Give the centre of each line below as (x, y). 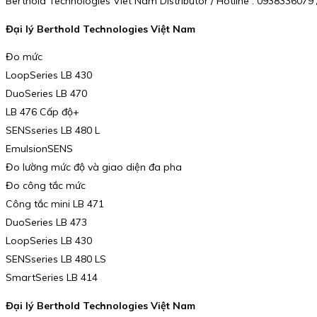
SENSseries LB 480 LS (56, 259)
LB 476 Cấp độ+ (42, 112)
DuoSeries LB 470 (46, 94)
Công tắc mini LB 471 (55, 204)
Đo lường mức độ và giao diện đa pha (94, 167)
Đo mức (24, 57)
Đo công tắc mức (46, 186)
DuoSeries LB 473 (46, 223)
